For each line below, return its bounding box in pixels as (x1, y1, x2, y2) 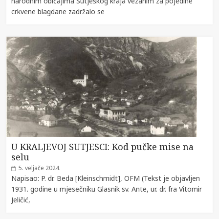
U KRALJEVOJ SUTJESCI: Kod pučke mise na (11, 140, 194, 153)
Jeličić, (11, 195, 31, 204)
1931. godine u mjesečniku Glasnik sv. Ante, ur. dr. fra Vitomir (11, 184, 202, 194)
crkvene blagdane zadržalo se (11, 6, 105, 16)
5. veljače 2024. (19, 163, 61, 172)
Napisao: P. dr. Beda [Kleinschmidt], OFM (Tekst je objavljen (11, 173, 200, 183)
